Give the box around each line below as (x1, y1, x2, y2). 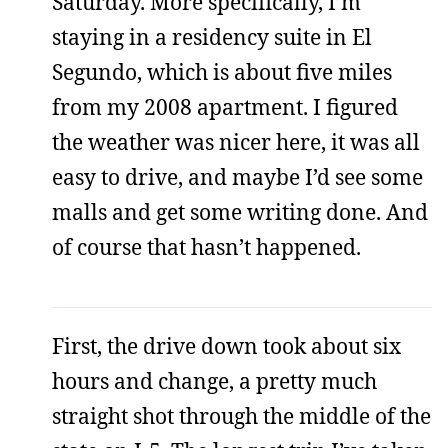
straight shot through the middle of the (52, 402, 431, 430)
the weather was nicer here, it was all (52, 128, 420, 156)
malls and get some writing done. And (52, 198, 428, 226)
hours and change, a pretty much (52, 367, 377, 395)
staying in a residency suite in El (52, 23, 372, 51)
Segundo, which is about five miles (52, 58, 392, 86)
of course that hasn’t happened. (52, 233, 361, 261)
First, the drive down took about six (52, 332, 401, 360)
